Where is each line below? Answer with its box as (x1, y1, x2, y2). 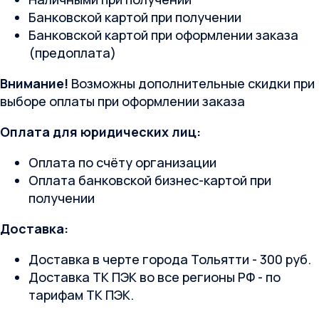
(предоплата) (28, 44, 116, 62)
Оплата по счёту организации (28, 154, 216, 172)
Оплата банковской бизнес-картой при (28, 172, 271, 189)
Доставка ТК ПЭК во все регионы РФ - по (28, 268, 281, 286)
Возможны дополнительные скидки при (68, 75, 315, 93)
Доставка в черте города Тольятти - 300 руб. (28, 251, 311, 268)
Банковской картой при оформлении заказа (28, 26, 298, 44)
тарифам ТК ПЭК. (28, 286, 134, 304)
